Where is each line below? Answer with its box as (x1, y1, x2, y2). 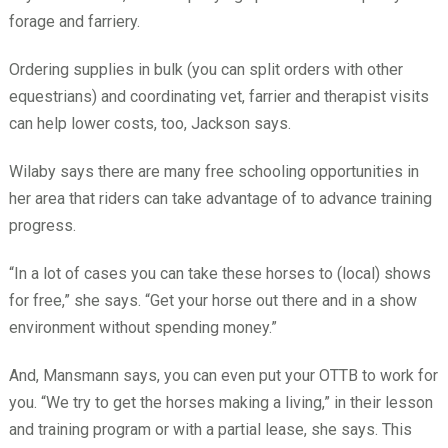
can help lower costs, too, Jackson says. (8, 114, 291, 134)
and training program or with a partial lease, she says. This (8, 420, 412, 440)
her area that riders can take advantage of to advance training (8, 189, 432, 209)
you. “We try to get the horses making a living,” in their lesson (8, 393, 433, 413)
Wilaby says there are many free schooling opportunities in (8, 162, 419, 182)
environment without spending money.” (8, 318, 277, 338)
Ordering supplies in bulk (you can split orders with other (8, 60, 403, 80)
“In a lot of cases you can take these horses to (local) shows (8, 264, 431, 284)
